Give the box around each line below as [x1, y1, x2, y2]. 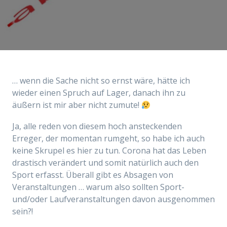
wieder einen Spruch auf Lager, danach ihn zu [12, 87, 185, 98]
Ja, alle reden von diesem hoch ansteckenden [12, 121, 182, 132]
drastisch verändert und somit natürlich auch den [12, 157, 199, 168]
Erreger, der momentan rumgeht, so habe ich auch [12, 133, 205, 144]
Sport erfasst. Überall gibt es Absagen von [12, 169, 173, 180]
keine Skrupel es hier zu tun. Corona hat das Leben [12, 145, 206, 156]
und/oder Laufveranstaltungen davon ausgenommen [12, 194, 215, 205]
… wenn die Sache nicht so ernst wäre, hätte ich [12, 75, 190, 86]
